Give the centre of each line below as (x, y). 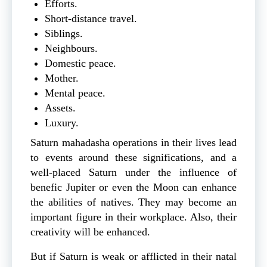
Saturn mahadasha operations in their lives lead (133, 143)
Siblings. (64, 34)
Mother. (62, 78)
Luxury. (62, 123)
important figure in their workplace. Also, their (133, 217)
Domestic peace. (80, 63)
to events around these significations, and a (133, 158)
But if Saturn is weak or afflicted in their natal (133, 257)
